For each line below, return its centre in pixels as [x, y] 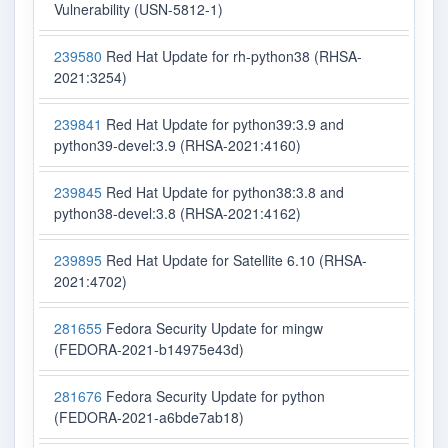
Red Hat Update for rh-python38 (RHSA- [232, 56]
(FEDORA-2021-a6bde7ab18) [149, 417]
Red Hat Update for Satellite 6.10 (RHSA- [234, 260]
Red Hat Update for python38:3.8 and [223, 192]
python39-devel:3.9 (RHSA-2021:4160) [177, 145]
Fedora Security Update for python [213, 396]
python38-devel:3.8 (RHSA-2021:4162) [177, 213]
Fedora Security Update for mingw [212, 328]
